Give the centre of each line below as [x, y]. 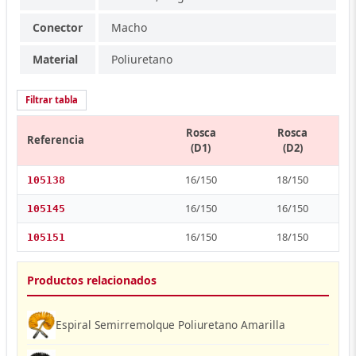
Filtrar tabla [52, 100]
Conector [58, 27]
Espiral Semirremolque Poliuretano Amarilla [170, 325]
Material [55, 59]
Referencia [56, 140]
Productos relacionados [92, 280]
